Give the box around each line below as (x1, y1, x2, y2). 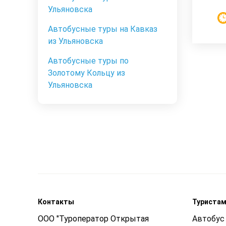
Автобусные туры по (48, 56, 129, 66)
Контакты (38, 198, 74, 206)
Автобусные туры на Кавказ (48, 24, 157, 34)
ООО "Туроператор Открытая (38, 214, 149, 224)
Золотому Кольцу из (48, 68, 125, 78)
